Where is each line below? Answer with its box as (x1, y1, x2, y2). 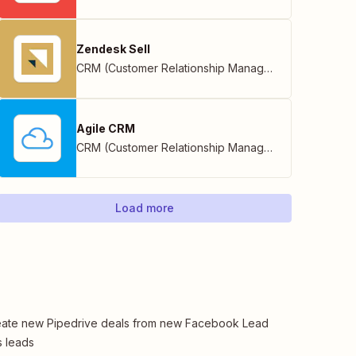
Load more (115, 201, 174, 215)
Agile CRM (76, 122, 135, 135)
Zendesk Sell (76, 42, 150, 56)
